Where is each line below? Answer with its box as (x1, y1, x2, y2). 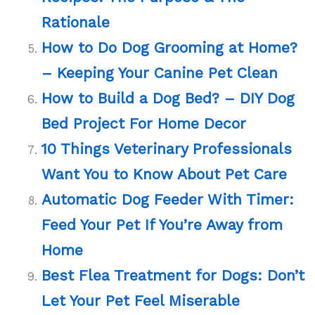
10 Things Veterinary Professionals (41, 139, 292, 157)
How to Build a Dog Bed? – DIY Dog (41, 89, 295, 107)
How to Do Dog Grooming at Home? (41, 38, 298, 56)
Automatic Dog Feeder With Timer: (41, 190, 295, 208)
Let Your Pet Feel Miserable (41, 291, 240, 309)
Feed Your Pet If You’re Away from (41, 215, 283, 233)
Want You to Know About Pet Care (41, 165, 288, 183)
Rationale (41, 13, 110, 31)
